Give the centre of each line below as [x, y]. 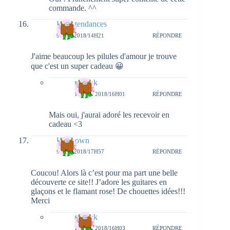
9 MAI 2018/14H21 [80, 35]
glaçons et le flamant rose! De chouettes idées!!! [108, 191]
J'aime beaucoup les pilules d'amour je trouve [104, 56]
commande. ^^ [73, 8]
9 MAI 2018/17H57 [80, 152]
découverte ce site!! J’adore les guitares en [99, 182]
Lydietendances [82, 24]
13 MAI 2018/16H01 [100, 94]
